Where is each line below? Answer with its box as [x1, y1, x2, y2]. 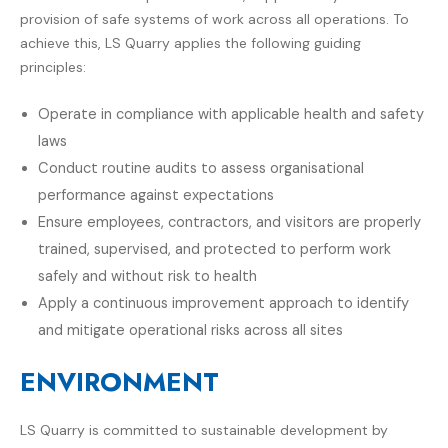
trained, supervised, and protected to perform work [38, 240, 392, 260]
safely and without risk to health [38, 267, 258, 287]
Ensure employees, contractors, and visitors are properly [38, 213, 422, 233]
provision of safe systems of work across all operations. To [20, 9, 409, 28]
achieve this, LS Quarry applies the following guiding [20, 33, 361, 52]
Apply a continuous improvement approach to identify [38, 294, 410, 314]
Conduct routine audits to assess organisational [38, 159, 365, 179]
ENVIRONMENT [20, 363, 219, 402]
